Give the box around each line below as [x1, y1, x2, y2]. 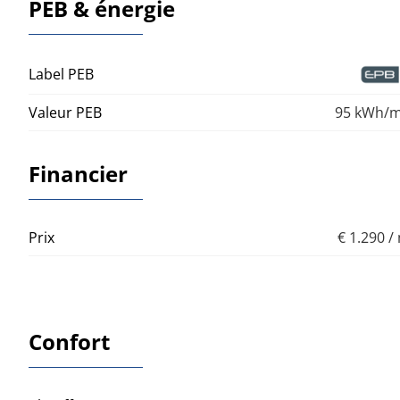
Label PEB [29, 64, 94, 85]
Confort [29, 327, 110, 357]
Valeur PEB [29, 103, 102, 123]
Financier [29, 159, 128, 189]
